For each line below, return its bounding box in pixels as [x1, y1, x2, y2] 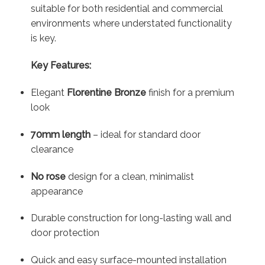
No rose [30, 170, 66, 182]
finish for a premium [146, 87, 234, 99]
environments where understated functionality [30, 18, 232, 30]
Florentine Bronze [66, 87, 146, 99]
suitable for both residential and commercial [30, 3, 223, 15]
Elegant [30, 87, 67, 99]
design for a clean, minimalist [65, 170, 194, 182]
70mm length [30, 128, 91, 140]
